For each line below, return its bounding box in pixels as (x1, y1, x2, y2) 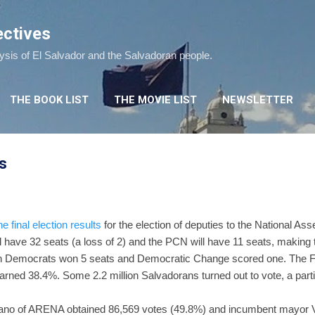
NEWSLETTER (222, 94, 293, 106)
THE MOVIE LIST (114, 94, 197, 106)
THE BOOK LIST (10, 94, 89, 106)
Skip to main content (110, 11, 205, 23)
